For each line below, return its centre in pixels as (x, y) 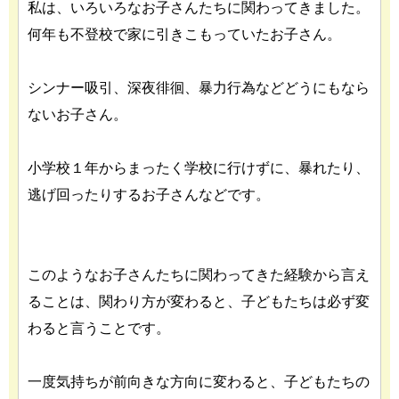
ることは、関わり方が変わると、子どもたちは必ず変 (199, 301)
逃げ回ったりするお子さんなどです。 (149, 195)
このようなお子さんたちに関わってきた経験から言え (199, 275)
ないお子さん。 (77, 114)
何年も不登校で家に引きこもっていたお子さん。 (184, 34)
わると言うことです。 (99, 328)
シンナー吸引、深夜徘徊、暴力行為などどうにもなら (199, 88)
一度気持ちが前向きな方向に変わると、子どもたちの (199, 382)
